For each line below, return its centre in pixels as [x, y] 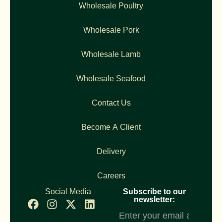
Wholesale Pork [111, 30]
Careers [111, 176]
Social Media [68, 192]
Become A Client [111, 127]
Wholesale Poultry [111, 6]
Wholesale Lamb [111, 55]
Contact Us [111, 103]
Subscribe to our [154, 192]
